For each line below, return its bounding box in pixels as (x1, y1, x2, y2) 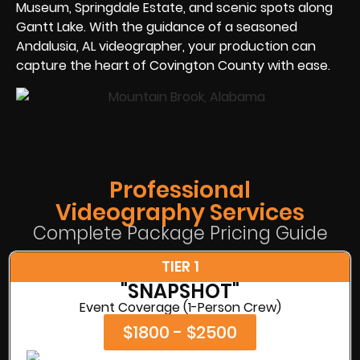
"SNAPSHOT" (121, 277, 239, 305)
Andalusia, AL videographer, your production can (16, 36, 316, 55)
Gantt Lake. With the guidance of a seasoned (16, 17, 297, 36)
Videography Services (55, 196, 305, 228)
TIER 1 (161, 256, 199, 276)
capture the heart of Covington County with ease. (16, 55, 330, 75)
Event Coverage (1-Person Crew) (79, 297, 281, 317)
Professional (109, 174, 251, 206)
